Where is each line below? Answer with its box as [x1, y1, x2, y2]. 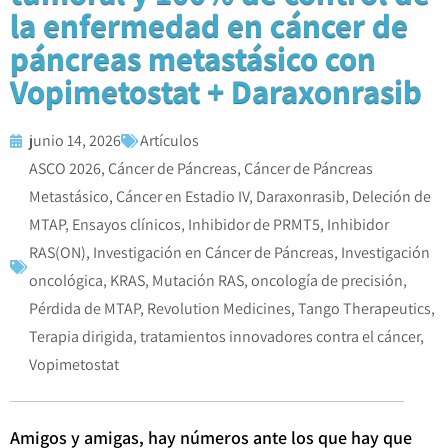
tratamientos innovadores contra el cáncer [140, 325, 420, 347]
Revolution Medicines [147, 297, 291, 319]
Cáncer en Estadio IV [116, 185, 249, 207]
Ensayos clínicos [72, 213, 181, 235]
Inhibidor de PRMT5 [188, 213, 320, 235]
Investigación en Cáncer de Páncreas [93, 241, 334, 263]
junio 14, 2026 [29, 129, 121, 151]
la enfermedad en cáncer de [10, 2, 408, 46]
